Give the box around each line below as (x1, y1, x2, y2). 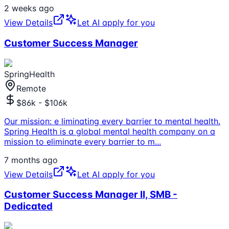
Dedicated (4, 200, 53, 213)
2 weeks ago (4, 3, 54, 14)
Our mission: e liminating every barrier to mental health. (4, 116, 220, 126)
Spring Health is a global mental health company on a (4, 126, 215, 136)
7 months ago (4, 154, 58, 165)
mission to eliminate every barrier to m (4, 136, 155, 147)
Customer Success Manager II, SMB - (4, 189, 177, 201)
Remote (16, 83, 46, 94)
